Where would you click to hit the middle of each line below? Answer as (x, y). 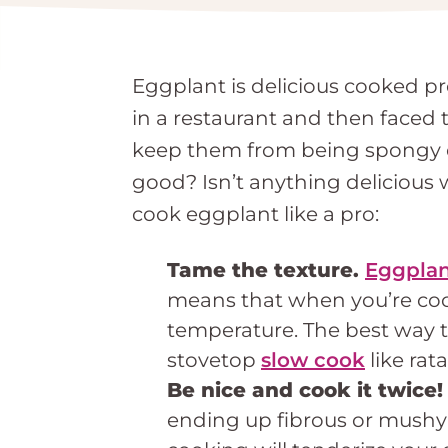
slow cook (313, 359)
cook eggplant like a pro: (255, 213)
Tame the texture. (266, 269)
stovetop (214, 359)
